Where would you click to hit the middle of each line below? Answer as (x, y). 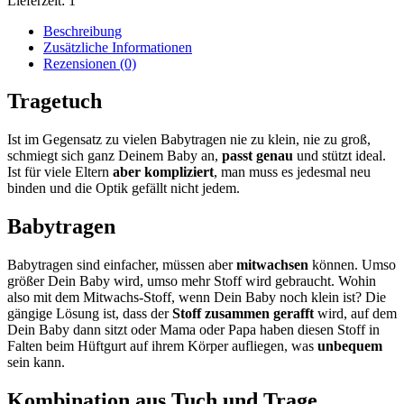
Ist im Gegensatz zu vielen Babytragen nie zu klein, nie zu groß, (189, 140)
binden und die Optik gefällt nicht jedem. (124, 188)
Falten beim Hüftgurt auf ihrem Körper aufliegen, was (162, 346)
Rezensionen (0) (90, 63)
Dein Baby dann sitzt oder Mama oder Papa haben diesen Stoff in (193, 330)
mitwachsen (274, 265)
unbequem (350, 346)
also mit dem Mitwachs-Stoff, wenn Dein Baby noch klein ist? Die (197, 298)
